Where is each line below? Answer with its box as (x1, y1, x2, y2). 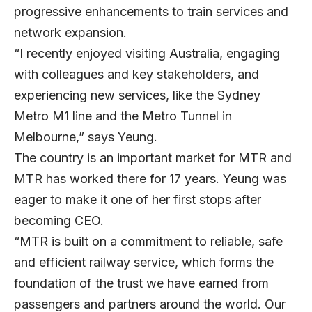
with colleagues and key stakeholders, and (14, 67, 259, 82)
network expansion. (14, 25, 127, 40)
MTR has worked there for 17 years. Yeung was (14, 171, 286, 187)
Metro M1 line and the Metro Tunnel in (14, 109, 232, 124)
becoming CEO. (14, 213, 104, 228)
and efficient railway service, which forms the (14, 255, 274, 270)
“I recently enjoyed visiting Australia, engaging (14, 46, 280, 61)
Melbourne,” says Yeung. (14, 130, 157, 145)
